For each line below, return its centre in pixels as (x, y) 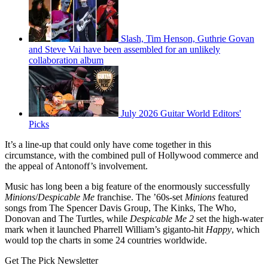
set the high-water (230, 219)
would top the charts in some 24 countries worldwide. (106, 240)
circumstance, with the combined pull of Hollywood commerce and (132, 156)
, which (246, 230)
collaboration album (66, 60)
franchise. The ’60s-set (140, 197)
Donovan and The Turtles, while (67, 219)
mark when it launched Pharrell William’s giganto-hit (105, 230)
